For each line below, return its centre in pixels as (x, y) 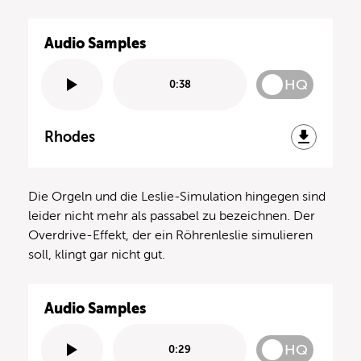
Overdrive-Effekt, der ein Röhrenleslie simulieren (170, 235)
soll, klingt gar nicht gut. (97, 254)
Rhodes (70, 137)
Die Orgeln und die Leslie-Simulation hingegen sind (177, 196)
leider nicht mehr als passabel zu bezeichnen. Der (172, 216)
